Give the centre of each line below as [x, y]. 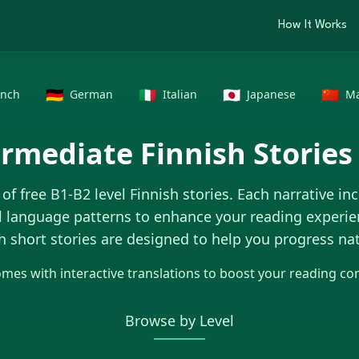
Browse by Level [179, 321]
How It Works [313, 25]
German [91, 94]
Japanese [271, 94]
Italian [179, 94]
